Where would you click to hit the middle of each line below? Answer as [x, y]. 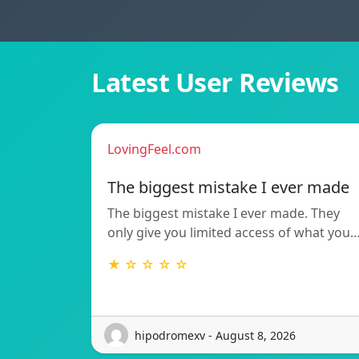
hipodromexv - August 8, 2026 [215, 335]
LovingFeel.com [154, 149]
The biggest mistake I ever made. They [224, 214]
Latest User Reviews [215, 83]
